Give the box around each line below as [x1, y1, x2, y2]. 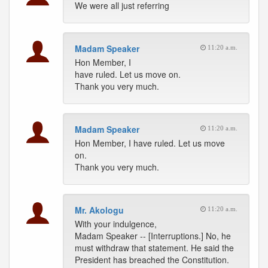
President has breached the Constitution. [75, 254, 229, 266]
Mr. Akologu [75, 204, 124, 216]
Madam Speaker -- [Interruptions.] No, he [75, 230, 231, 242]
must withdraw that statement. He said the [75, 242, 234, 254]
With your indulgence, [75, 218, 157, 230]
